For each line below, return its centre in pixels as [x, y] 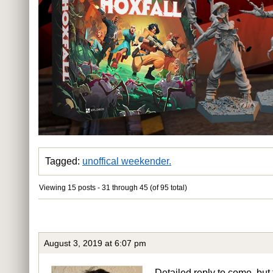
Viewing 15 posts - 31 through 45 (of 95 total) [113, 187]
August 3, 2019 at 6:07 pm [95, 243]
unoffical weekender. [127, 161]
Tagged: [64, 161]
